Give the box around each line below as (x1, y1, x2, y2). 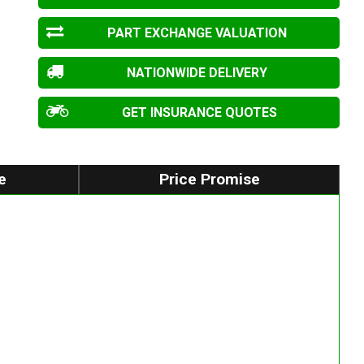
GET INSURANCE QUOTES (122, 105, 278, 121)
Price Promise (158, 170, 260, 189)
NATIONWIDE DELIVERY (127, 65, 268, 81)
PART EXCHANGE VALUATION (107, 25, 288, 41)
